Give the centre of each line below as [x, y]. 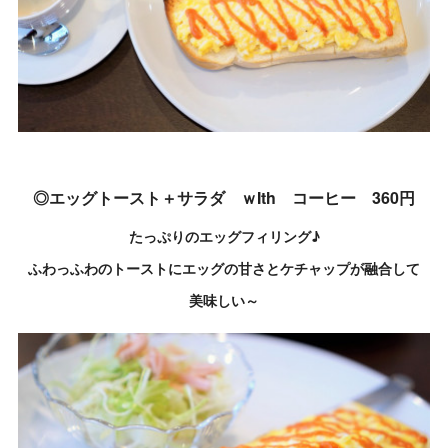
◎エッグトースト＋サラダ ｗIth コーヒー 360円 [224, 197]
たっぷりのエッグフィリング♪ [224, 236]
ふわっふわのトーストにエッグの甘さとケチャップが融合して [224, 268]
